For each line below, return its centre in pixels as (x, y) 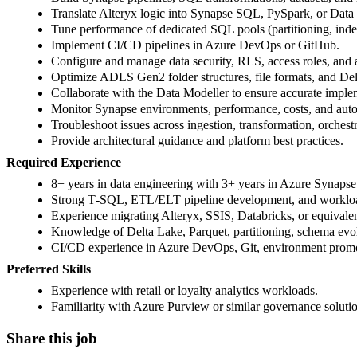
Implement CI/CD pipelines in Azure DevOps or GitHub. (195, 45)
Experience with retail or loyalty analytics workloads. (184, 290)
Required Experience (64, 162)
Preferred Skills (49, 269)
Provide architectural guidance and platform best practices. (197, 140)
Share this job (52, 338)
